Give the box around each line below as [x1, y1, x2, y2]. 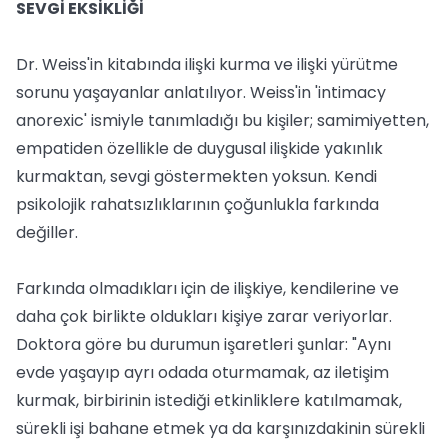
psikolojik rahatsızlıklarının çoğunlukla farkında [16, 193, 379, 216]
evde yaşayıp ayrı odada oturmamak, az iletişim [16, 361, 389, 384]
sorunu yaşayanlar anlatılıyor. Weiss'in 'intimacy [16, 81, 386, 104]
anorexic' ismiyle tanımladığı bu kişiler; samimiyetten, [16, 109, 429, 132]
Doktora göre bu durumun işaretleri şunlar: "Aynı [16, 333, 391, 356]
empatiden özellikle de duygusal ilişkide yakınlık [16, 137, 383, 160]
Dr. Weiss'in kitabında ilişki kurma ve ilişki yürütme [16, 53, 398, 76]
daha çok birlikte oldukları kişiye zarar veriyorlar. [16, 305, 392, 328]
